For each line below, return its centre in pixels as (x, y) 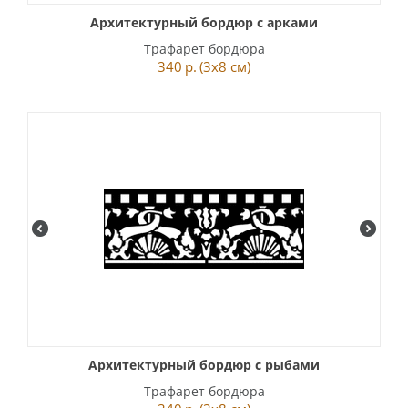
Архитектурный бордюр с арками (204, 22)
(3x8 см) (225, 66)
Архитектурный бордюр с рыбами (204, 365)
